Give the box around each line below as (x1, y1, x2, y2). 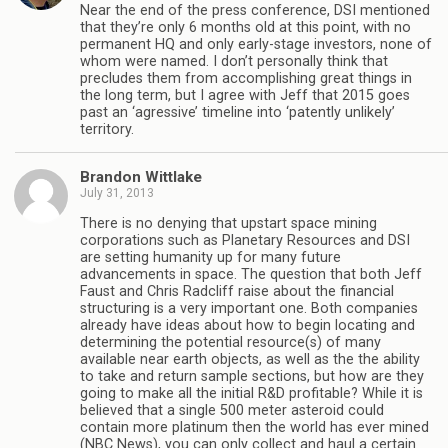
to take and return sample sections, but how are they (80, 367, 424, 385)
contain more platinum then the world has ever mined (80, 418, 429, 436)
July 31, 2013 (80, 186, 154, 201)
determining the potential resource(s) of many (80, 333, 381, 351)
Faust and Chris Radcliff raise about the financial (80, 282, 394, 300)
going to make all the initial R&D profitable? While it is (80, 384, 423, 402)
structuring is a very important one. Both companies (80, 299, 418, 317)
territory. (80, 120, 134, 138)
